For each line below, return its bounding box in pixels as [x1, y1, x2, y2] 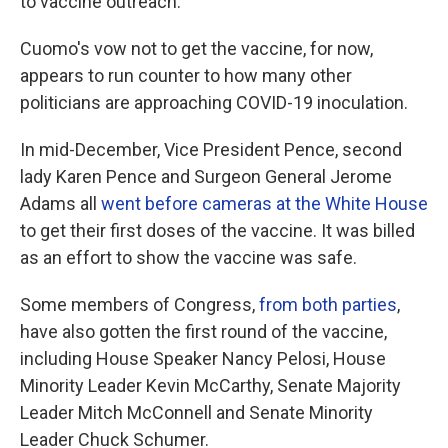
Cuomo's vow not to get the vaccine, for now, [20, 38, 373, 59]
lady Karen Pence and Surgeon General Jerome [20, 166, 392, 187]
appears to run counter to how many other [20, 65, 352, 86]
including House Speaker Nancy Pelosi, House [20, 348, 386, 369]
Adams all [20, 193, 101, 214]
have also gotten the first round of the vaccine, [20, 321, 387, 342]
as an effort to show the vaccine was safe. [20, 247, 357, 268]
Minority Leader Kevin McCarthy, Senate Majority [20, 375, 401, 396]
